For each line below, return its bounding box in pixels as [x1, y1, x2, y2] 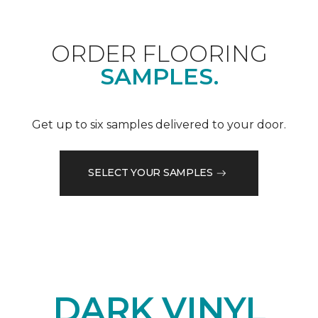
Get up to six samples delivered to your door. [32, 117, 286, 131]
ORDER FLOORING [50, 39, 268, 67]
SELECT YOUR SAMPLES [88, 166, 213, 180]
